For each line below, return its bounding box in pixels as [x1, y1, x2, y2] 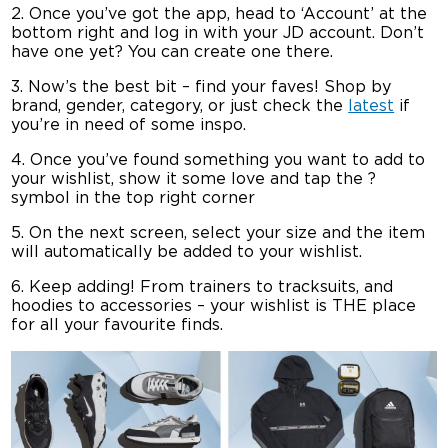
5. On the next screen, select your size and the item [11, 225, 426, 242]
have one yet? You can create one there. [11, 44, 334, 61]
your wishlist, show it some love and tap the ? [11, 171, 377, 188]
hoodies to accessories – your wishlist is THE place [11, 298, 417, 315]
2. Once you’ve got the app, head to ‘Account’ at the [11, 6, 428, 23]
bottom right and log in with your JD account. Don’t [11, 25, 425, 42]
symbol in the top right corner [11, 190, 256, 207]
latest [348, 98, 395, 115]
